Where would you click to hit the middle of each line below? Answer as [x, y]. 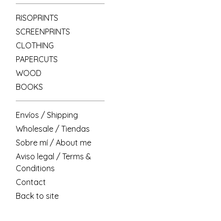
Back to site [37, 196]
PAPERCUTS [37, 59]
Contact [31, 182]
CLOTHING [35, 45]
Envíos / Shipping [47, 115]
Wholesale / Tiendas [53, 129]
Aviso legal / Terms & [54, 156]
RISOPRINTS [37, 18]
